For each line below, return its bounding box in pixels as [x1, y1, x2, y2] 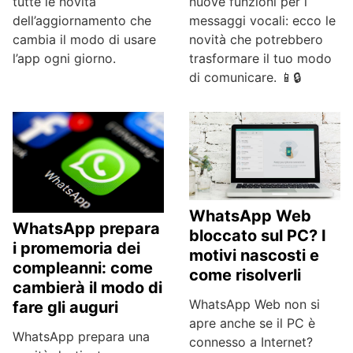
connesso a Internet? [189, 334, 313, 350]
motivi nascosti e [189, 246, 319, 265]
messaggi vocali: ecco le [189, 13, 336, 28]
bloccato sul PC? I [189, 226, 326, 245]
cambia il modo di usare [13, 32, 156, 47]
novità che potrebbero [189, 32, 323, 47]
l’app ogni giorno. [13, 50, 116, 66]
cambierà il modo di [13, 277, 162, 297]
